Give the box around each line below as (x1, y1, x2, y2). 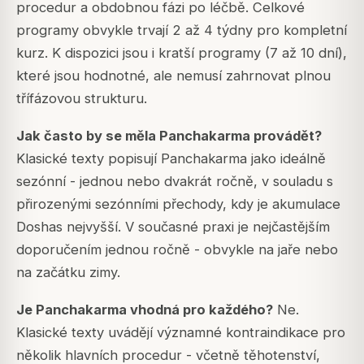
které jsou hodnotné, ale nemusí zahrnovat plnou (16, 67, 331, 84)
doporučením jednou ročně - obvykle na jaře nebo (16, 240, 338, 258)
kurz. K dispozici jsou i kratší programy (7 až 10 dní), (16, 44, 347, 61)
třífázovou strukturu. (16, 89, 147, 106)
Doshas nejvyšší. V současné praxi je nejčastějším (16, 218, 330, 235)
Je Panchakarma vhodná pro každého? (16, 301, 273, 318)
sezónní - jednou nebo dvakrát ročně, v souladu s (16, 172, 333, 189)
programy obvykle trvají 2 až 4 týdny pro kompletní (16, 21, 347, 38)
